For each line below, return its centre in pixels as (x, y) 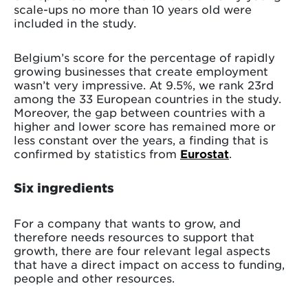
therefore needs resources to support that (134, 237)
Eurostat (205, 154)
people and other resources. (94, 278)
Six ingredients (64, 188)
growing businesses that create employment (141, 71)
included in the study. (75, 23)
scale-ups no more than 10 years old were (133, 9)
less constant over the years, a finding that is (141, 140)
